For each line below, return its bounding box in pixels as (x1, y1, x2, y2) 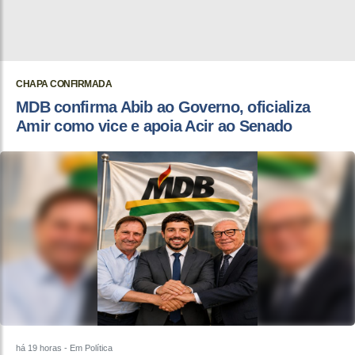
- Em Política (62, 343, 113, 353)
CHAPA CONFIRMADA (16, 78, 112, 90)
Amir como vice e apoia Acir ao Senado (16, 117, 292, 136)
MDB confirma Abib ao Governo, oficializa (16, 98, 311, 116)
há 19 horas (16, 343, 62, 353)
